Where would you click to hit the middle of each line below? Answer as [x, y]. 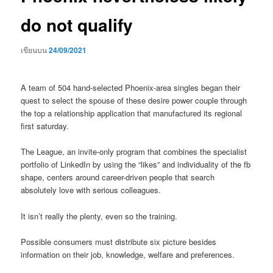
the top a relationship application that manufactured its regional [132, 113]
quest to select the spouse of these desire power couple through [134, 101]
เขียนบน [35, 50]
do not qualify [77, 24]
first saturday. [45, 126]
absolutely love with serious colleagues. [91, 190]
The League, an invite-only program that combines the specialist [134, 152]
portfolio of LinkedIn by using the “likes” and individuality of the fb [136, 165]
